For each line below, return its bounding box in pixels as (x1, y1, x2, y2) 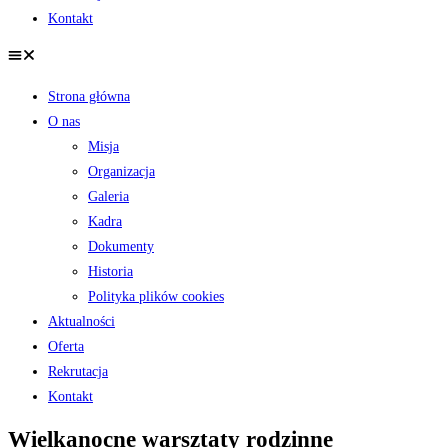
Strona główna (48, 88, 130, 104)
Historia (88, 263, 133, 279)
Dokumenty (88, 238, 154, 254)
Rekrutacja (48, 363, 108, 379)
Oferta (48, 338, 84, 354)
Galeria (88, 188, 129, 204)
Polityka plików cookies (88, 288, 224, 304)
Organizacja (88, 163, 155, 179)
